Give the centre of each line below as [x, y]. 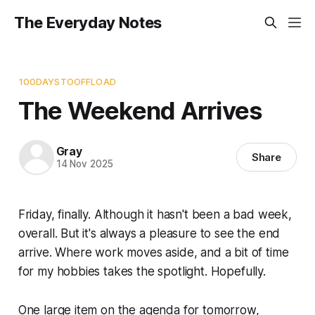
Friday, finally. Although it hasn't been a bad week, [155, 214]
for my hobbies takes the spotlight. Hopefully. [142, 271]
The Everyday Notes [88, 22]
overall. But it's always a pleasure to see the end [149, 233]
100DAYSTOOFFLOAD [67, 81]
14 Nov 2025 [84, 164]
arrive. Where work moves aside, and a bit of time [153, 252]
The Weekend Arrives [140, 110]
